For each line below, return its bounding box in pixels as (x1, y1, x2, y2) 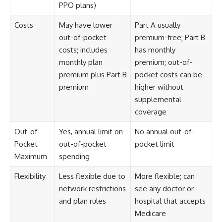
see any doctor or (134, 183, 194, 193)
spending (58, 151, 90, 161)
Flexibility (14, 171, 46, 181)
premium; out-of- (134, 57, 192, 67)
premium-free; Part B (134, 32, 205, 42)
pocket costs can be (134, 69, 202, 79)
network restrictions (58, 183, 126, 193)
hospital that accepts (134, 196, 206, 206)
